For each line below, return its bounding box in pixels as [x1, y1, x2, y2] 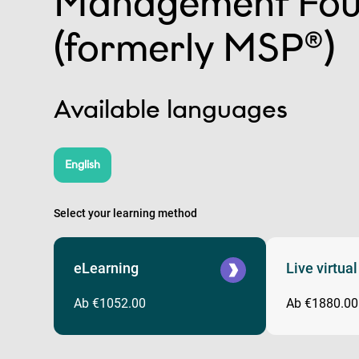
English [65, 158, 100, 171]
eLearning [74, 260, 139, 276]
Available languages [54, 93, 288, 125]
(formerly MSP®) [54, 24, 335, 71]
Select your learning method [54, 207, 197, 220]
